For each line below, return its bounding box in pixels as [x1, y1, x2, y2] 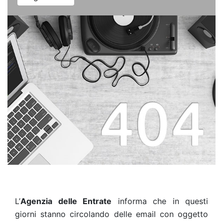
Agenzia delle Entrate [20, 196, 111, 206]
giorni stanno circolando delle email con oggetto [15, 209, 208, 219]
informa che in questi [111, 196, 208, 206]
